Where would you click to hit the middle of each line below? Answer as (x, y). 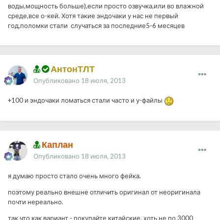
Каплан (57, 145)
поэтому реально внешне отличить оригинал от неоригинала (104, 192)
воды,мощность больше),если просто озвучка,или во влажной (106, 6)
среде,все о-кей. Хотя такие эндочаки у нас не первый (93, 16)
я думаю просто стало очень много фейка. (75, 176)
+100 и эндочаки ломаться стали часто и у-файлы (86, 100)
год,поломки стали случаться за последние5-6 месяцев (96, 26)
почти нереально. (36, 202)
